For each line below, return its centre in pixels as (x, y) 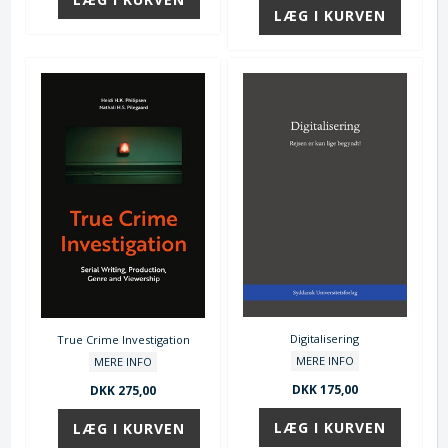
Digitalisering (325, 338)
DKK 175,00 (324, 389)
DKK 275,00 (123, 390)
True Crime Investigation (123, 339)
